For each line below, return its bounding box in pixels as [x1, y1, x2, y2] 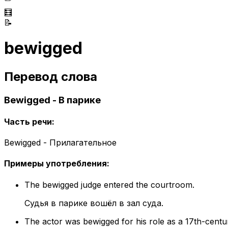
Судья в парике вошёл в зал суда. [24, 197, 163, 208]
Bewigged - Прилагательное [4, 137, 117, 148]
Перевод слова [4, 69, 97, 84]
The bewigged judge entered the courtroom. [24, 179, 194, 190]
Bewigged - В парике [4, 94, 101, 106]
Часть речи [4, 116, 52, 127]
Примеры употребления [4, 158, 107, 169]
